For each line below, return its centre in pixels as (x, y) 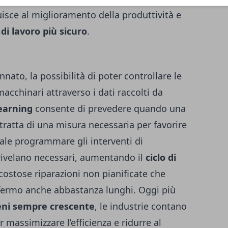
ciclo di (161, 157)
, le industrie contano (141, 206)
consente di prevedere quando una (109, 108)
